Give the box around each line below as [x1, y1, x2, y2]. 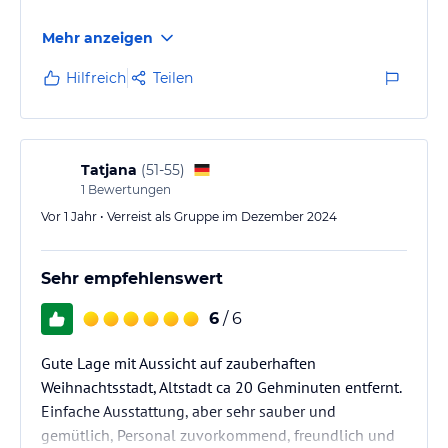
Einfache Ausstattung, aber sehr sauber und [41, 400, 336, 421]
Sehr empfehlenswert [41, 268, 223, 288]
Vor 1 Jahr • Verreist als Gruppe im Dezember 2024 [41, 208, 337, 224]
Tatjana [81, 160, 137, 179]
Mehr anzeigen [42, 28, 153, 47]
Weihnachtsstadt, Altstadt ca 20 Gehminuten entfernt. [41, 376, 401, 397]
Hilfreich [66, 68, 126, 87]
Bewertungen [85, 181, 171, 197]
